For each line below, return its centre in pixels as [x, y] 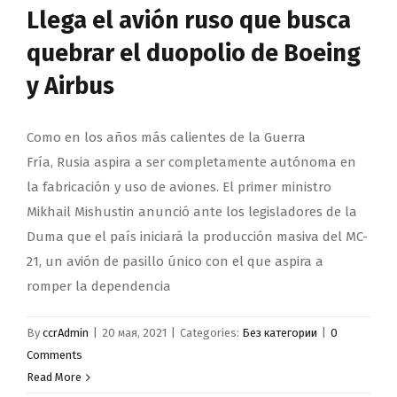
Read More [54, 378]
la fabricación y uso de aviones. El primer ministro [179, 187]
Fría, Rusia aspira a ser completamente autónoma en [191, 163]
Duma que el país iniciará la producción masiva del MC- [197, 237]
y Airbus [70, 86]
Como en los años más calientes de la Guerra [166, 138]
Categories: [211, 333]
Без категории [280, 333]
